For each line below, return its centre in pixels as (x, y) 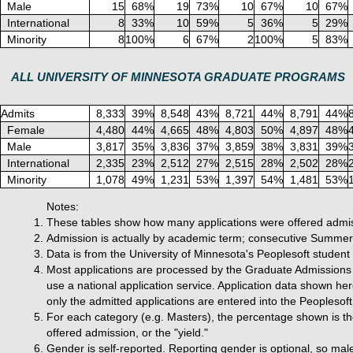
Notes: (63, 206)
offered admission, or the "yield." (127, 333)
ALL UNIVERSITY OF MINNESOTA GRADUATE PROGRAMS (178, 76)
